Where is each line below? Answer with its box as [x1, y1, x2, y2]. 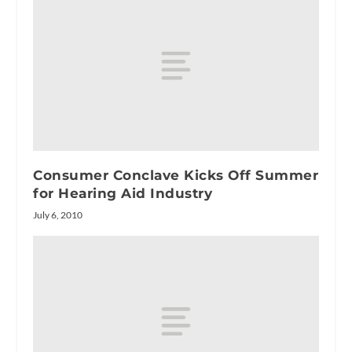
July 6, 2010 [33, 209, 83, 222]
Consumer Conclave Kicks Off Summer [33, 167, 319, 184]
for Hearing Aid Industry [33, 185, 213, 202]
